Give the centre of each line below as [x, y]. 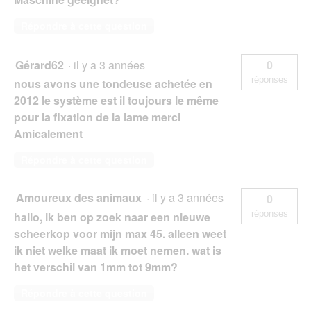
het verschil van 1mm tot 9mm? [96, 267]
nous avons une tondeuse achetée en [113, 83]
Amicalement [48, 133]
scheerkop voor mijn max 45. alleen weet [120, 233]
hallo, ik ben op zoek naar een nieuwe [112, 217]
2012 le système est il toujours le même [116, 100]
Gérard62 [40, 65]
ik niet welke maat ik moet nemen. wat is [118, 250]
